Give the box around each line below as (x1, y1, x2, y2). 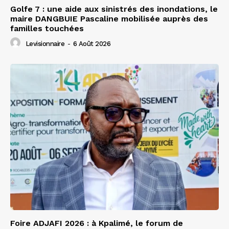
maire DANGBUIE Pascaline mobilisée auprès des (10, 14, 208, 24)
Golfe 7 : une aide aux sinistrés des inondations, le (10, 4, 218, 14)
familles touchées (10, 24, 84, 34)
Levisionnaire (25, 39, 64, 48)
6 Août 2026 (73, 39, 110, 48)
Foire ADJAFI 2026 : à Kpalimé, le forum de (10, 218, 183, 228)
